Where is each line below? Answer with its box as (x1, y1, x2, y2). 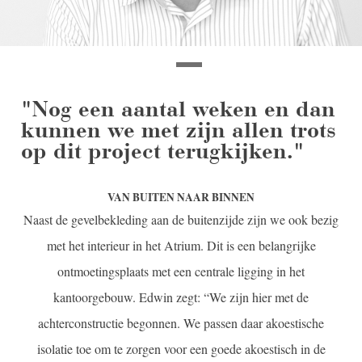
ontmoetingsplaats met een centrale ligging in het (57, 262, 305, 280)
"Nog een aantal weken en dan (20, 94, 335, 122)
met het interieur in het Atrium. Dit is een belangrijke (46, 236, 316, 254)
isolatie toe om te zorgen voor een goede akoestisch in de (36, 339, 326, 357)
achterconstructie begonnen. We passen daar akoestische (38, 314, 324, 331)
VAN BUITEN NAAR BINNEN (107, 188, 255, 205)
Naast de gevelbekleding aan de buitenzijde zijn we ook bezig (23, 210, 339, 228)
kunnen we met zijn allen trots (20, 115, 336, 143)
